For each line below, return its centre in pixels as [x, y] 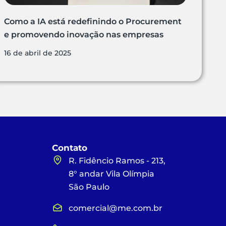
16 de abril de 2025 [38, 53]
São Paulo [89, 187]
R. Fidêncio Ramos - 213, [117, 160]
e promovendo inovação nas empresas [84, 34]
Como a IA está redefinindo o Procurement [93, 21]
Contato [70, 148]
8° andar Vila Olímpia [111, 174]
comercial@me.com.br [115, 208]
